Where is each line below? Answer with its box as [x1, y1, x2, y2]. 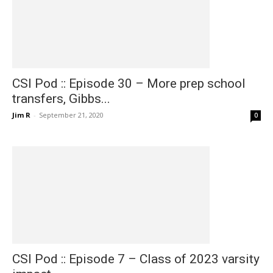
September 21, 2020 [39, 110, 104, 119]
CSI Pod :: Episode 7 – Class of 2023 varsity [12, 252, 260, 266]
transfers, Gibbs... [12, 91, 110, 106]
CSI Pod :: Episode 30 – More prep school [12, 76, 246, 91]
